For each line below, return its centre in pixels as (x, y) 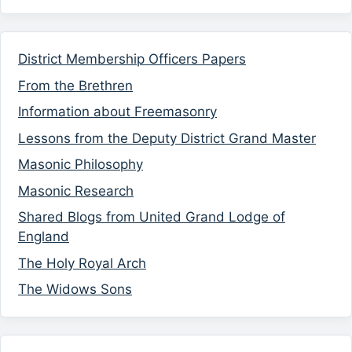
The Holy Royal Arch (82, 263)
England (44, 237)
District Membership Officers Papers (132, 59)
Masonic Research (76, 191)
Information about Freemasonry (117, 112)
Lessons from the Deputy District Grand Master (167, 138)
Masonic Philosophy (81, 165)
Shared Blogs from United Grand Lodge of (152, 217)
